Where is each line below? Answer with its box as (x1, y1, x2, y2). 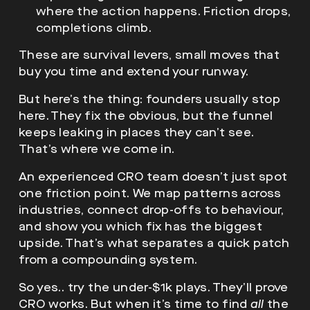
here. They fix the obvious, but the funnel (19, 108, 273, 123)
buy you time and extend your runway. (19, 64, 249, 79)
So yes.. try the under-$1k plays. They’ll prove (19, 280, 289, 295)
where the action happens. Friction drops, (36, 3, 291, 19)
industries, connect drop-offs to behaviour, (19, 202, 284, 217)
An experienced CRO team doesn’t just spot (19, 169, 288, 184)
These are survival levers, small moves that (19, 47, 280, 62)
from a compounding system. (19, 252, 198, 267)
